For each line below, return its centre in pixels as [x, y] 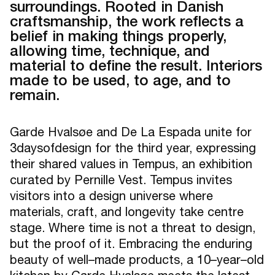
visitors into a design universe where [111, 195]
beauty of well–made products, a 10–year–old [137, 259]
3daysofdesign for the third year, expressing [133, 147]
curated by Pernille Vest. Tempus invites [121, 179]
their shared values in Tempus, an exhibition [131, 163]
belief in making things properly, [118, 35]
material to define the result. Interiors [136, 65]
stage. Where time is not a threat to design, [133, 227]
